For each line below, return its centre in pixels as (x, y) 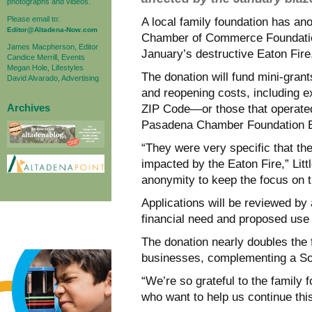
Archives (29, 107)
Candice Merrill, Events (46, 57)
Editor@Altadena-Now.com (52, 29)
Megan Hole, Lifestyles (45, 67)
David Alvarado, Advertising (53, 78)
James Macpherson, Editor (53, 46)
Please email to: (33, 18)
